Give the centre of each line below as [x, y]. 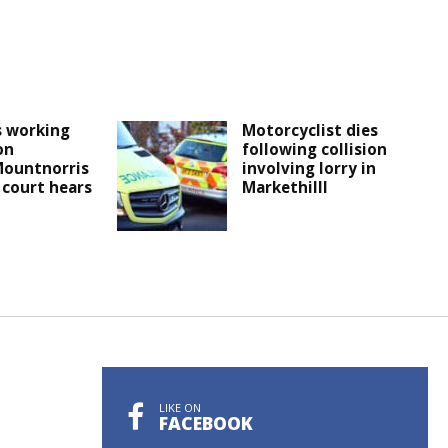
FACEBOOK [206, 423]
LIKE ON [180, 408]
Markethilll [285, 187]
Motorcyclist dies [310, 130]
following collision [315, 149]
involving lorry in [309, 168]
